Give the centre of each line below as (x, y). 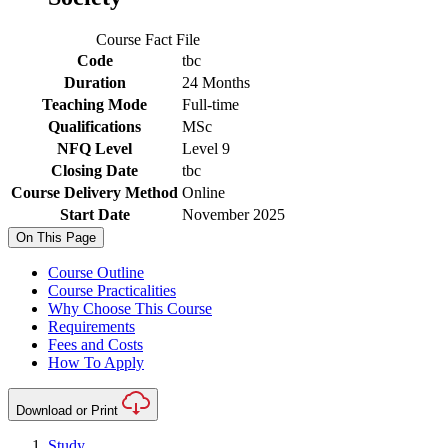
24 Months (216, 83)
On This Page (56, 238)
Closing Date (94, 171)
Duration (94, 83)
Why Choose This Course (130, 309)
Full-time (210, 105)
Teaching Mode (94, 105)
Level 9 (206, 149)
